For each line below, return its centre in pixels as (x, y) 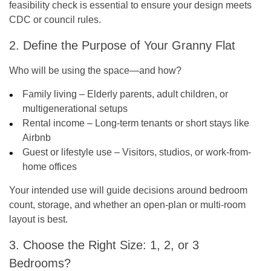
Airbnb (37, 137)
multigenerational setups (75, 108)
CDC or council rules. (55, 19)
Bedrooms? (40, 263)
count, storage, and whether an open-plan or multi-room (127, 204)
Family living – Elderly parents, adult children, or (126, 94)
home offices (50, 166)
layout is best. (38, 219)
